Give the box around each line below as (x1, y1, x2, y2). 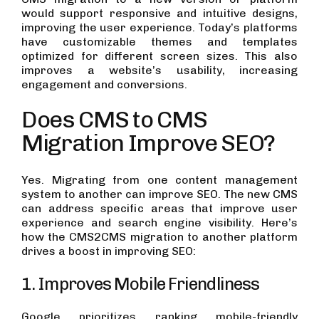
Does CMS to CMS (21, 105, 207, 134)
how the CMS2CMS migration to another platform (21, 230, 298, 244)
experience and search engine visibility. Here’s (21, 216, 298, 230)
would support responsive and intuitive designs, (21, 6, 298, 21)
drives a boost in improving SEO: (21, 244, 196, 258)
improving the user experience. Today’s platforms (21, 21, 298, 35)
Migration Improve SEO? (21, 129, 279, 157)
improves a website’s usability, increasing (21, 63, 298, 78)
